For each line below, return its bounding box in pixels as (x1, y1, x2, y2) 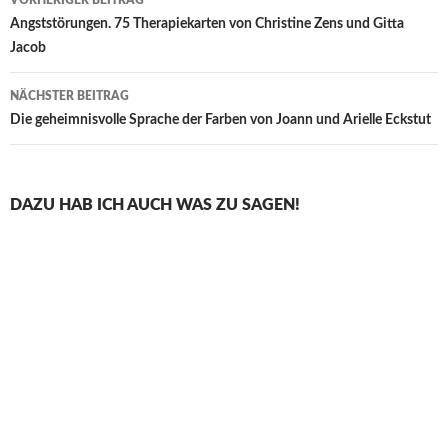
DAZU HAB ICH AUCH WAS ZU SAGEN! (10, 197, 300, 214)
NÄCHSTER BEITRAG (10, 90, 129, 103)
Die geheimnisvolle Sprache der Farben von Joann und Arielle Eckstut (10, 113, 431, 128)
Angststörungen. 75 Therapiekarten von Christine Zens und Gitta (10, 17, 404, 32)
